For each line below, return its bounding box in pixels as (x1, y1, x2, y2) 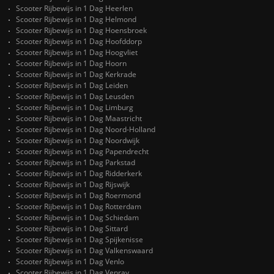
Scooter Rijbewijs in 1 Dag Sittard (16, 223, 128, 234)
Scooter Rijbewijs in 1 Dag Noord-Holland (16, 124, 155, 135)
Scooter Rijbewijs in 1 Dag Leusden (16, 91, 134, 102)
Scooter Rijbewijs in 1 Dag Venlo (16, 256, 124, 267)
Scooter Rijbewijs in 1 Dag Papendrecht (16, 146, 149, 157)
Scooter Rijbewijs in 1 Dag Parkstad (16, 157, 135, 168)
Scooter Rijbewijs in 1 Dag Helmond (16, 14, 136, 25)
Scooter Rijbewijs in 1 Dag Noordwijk (16, 135, 139, 146)
